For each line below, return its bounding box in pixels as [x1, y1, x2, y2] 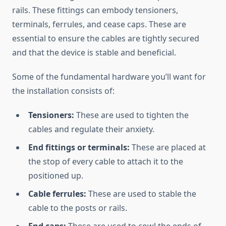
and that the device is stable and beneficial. [12, 47, 176, 59]
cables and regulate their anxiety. [28, 124, 154, 135]
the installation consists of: [12, 85, 115, 97]
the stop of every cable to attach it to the [28, 156, 183, 167]
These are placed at [130, 142, 206, 153]
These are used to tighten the [74, 109, 189, 121]
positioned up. [28, 170, 83, 182]
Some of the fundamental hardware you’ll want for [12, 71, 206, 83]
